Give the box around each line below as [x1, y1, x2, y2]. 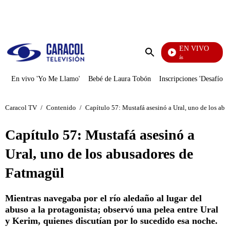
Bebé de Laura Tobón [88, 75, 151, 83]
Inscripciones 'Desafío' [159, 75, 224, 83]
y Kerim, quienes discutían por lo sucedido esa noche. [5, 216, 218, 226]
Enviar [149, 58, 171, 67]
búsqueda [149, 67, 180, 76]
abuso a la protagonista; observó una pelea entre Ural [5, 204, 218, 215]
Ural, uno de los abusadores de [5, 146, 193, 162]
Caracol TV [5, 103, 37, 111]
